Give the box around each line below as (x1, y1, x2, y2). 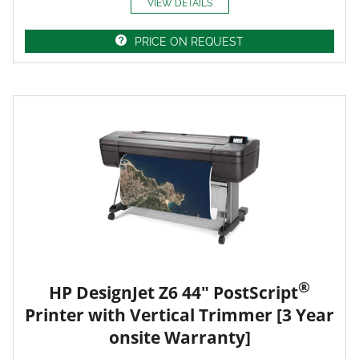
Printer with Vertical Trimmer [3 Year (25, 303, 334, 326)
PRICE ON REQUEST (135, 34, 244, 48)
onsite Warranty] (108, 325, 251, 349)
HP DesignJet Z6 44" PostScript (49, 280, 298, 304)
